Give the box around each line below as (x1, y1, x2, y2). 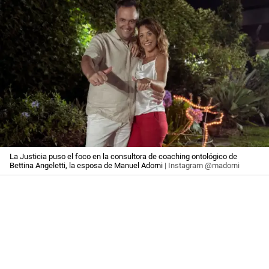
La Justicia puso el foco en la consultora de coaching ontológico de (10, 152, 237, 162)
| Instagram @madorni (163, 161, 240, 171)
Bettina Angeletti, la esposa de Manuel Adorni (10, 161, 163, 171)
